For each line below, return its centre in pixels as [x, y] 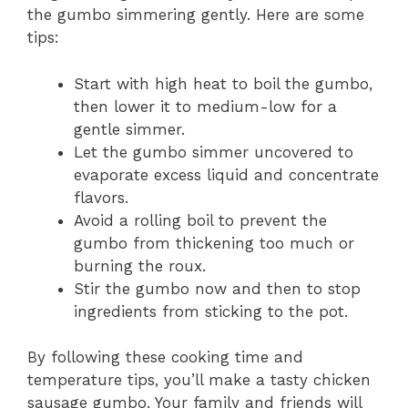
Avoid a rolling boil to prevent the [200, 220]
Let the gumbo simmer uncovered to [214, 152]
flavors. [101, 197]
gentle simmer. [129, 129]
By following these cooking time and [165, 357]
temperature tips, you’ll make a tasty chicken [199, 380]
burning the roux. [140, 265]
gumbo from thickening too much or [214, 243]
